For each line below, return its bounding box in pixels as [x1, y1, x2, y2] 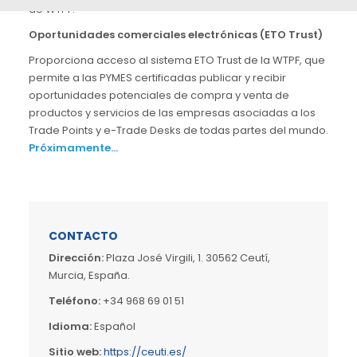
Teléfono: [49, 293, 100, 308]
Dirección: [49, 250, 104, 265]
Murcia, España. [49, 268, 130, 283]
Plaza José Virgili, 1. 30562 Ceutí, [104, 250, 270, 265]
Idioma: [49, 319, 92, 334]
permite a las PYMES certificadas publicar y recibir [29, 70, 286, 85]
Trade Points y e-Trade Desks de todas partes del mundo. [29, 123, 328, 138]
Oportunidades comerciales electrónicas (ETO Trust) [29, 27, 323, 42]
